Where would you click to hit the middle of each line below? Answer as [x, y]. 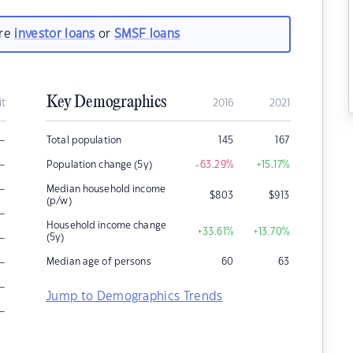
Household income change [106, 225]
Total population [84, 140]
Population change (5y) [99, 165]
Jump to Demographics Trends [134, 297]
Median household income [106, 189]
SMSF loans [147, 34]
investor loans [55, 34]
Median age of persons [99, 262]
